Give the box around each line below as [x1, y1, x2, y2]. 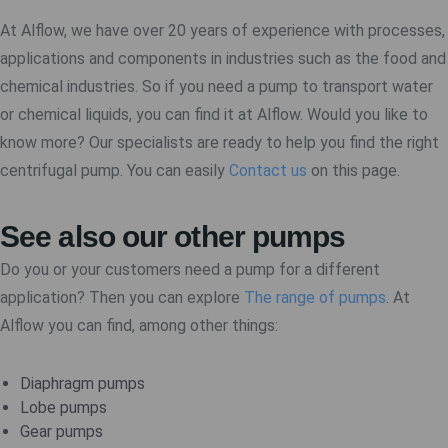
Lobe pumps [20, 398, 107, 417]
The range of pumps [244, 288, 386, 307]
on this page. [307, 161, 400, 180]
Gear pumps [20, 422, 103, 441]
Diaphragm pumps [20, 374, 145, 393]
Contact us [229, 161, 307, 180]
